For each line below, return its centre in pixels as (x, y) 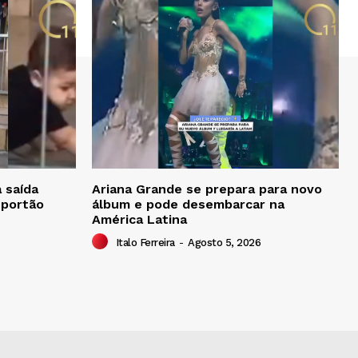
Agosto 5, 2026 (224, 242)
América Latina (139, 219)
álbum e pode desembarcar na (188, 204)
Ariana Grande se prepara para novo (207, 189)
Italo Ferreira (145, 242)
